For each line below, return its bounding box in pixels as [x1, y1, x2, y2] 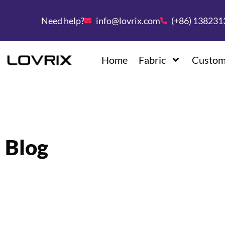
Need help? [41, 15, 84, 26]
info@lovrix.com [95, 15, 160, 26]
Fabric [139, 54, 166, 66]
